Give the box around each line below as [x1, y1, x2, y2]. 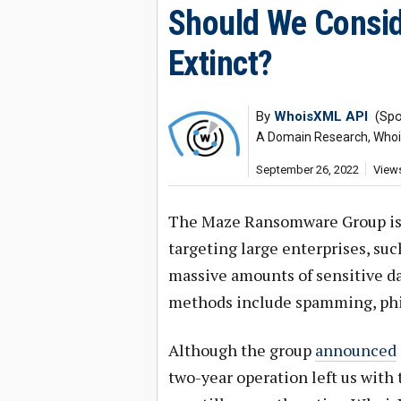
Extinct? [167, 44, 273, 83]
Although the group [167, 339, 315, 361]
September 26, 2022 [255, 163, 359, 176]
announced [314, 339, 397, 361]
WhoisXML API [273, 108, 368, 124]
